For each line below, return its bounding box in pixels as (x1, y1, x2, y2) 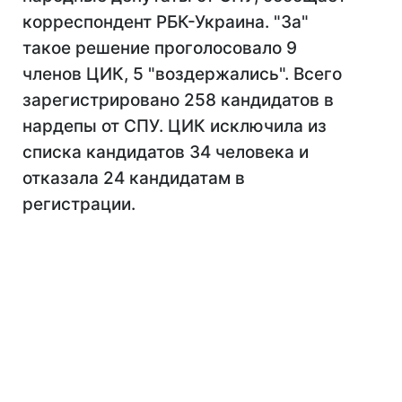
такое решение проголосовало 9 (22, 38, 297, 58)
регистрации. (22, 194, 135, 214)
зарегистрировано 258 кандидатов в (22, 90, 334, 110)
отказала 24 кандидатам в (22, 168, 245, 188)
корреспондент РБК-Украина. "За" (22, 12, 309, 32)
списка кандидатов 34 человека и (22, 142, 309, 162)
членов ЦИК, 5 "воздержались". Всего (22, 64, 342, 84)
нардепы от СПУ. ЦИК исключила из (22, 116, 327, 136)
